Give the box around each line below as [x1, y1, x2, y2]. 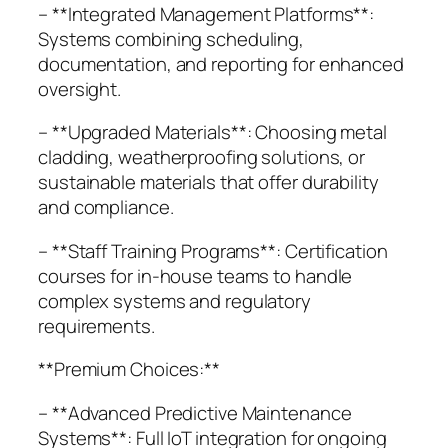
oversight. [38, 75, 122, 102]
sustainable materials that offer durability [38, 169, 379, 196]
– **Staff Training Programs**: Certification [38, 237, 388, 264]
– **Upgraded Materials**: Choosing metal [38, 119, 387, 146]
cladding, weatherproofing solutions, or [38, 144, 366, 171]
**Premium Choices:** [38, 356, 220, 383]
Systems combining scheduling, [38, 25, 305, 52]
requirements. [38, 312, 155, 339]
